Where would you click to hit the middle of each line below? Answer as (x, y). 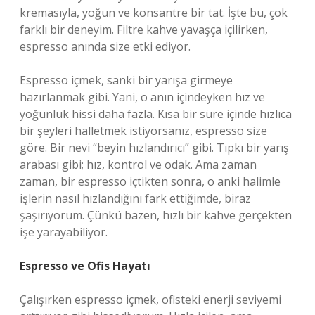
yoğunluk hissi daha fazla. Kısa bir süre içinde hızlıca (156, 114)
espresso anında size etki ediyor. (105, 46)
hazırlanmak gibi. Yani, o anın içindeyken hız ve (142, 97)
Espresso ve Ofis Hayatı (85, 266)
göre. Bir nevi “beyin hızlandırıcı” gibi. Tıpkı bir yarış (154, 148)
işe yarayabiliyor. (64, 232)
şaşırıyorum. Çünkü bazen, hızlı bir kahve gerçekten (156, 215)
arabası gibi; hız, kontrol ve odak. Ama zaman (138, 165)
